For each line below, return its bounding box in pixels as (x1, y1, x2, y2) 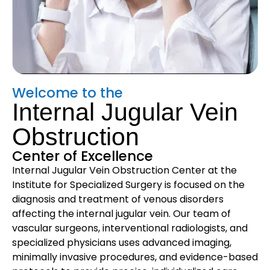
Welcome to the (12, 83, 123, 102)
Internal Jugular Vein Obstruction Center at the (12, 163, 237, 177)
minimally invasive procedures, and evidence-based (12, 250, 258, 264)
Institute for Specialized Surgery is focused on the (12, 178, 245, 192)
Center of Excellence (12, 146, 153, 166)
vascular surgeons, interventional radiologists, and (12, 221, 248, 235)
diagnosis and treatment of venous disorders (12, 192, 224, 206)
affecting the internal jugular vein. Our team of (12, 207, 231, 221)
